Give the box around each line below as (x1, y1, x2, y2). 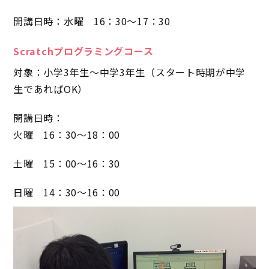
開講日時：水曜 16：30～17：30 (13, 14, 171, 29)
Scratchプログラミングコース (13, 44, 154, 59)
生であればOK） (13, 82, 88, 97)
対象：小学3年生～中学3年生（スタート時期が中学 (13, 65, 246, 80)
